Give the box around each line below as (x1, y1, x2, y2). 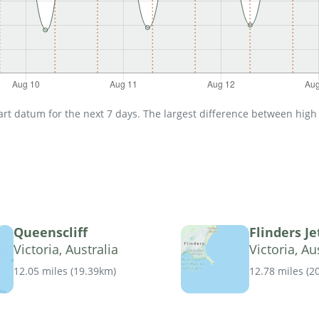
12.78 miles (249, 264, 303, 278)
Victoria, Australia (14, 241, 118, 258)
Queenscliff (14, 224, 88, 241)
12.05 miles (14, 264, 68, 278)
